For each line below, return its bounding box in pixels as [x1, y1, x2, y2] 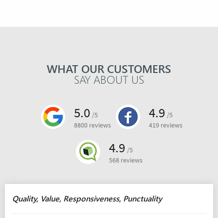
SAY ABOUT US [74, 72, 144, 87]
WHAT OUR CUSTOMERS [47, 61, 171, 76]
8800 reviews [73, 121, 111, 130]
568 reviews [109, 156, 143, 165]
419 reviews [148, 121, 182, 130]
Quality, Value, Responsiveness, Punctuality [12, 193, 162, 204]
